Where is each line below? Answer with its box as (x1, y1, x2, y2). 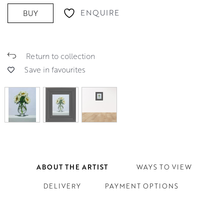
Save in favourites (24, 64, 85, 74)
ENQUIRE (80, 7, 119, 18)
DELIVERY (43, 181, 81, 190)
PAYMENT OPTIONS (104, 181, 178, 190)
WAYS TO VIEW (136, 162, 192, 171)
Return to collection (26, 50, 95, 61)
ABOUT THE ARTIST (36, 162, 108, 171)
